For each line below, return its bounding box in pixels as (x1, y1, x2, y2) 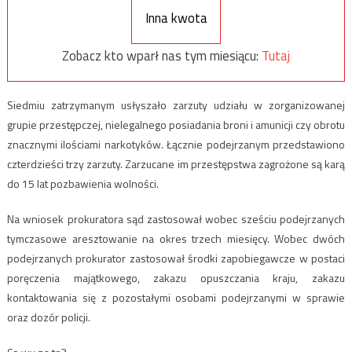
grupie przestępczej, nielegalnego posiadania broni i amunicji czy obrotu (6, 115, 346, 133)
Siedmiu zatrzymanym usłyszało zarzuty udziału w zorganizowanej (6, 96, 346, 113)
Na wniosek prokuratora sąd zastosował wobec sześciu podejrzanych (6, 210, 346, 227)
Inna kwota (145, 8, 207, 29)
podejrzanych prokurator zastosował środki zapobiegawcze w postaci (6, 249, 346, 266)
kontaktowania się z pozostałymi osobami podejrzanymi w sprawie (6, 288, 346, 306)
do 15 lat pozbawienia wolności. (6, 174, 159, 192)
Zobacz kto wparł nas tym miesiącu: (62, 46, 262, 67)
